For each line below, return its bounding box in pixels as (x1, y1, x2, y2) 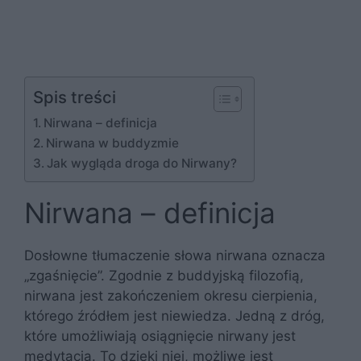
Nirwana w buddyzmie (46, 135, 180, 151)
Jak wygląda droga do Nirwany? (47, 155, 238, 171)
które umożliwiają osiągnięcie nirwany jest (24, 327, 296, 344)
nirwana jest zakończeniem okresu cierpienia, (24, 287, 317, 304)
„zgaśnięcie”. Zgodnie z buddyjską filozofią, (24, 267, 304, 284)
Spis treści (33, 86, 116, 107)
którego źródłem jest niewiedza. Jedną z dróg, (24, 307, 325, 324)
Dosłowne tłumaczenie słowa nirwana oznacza (24, 247, 326, 263)
